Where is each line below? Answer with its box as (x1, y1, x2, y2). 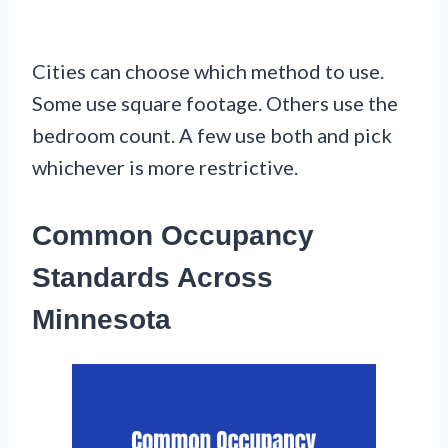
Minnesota (32, 304, 171, 336)
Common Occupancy (32, 220, 314, 252)
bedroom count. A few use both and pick (32, 123, 392, 148)
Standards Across (32, 262, 273, 294)
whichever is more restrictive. (32, 155, 298, 180)
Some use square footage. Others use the (32, 91, 398, 116)
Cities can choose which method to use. (32, 59, 384, 84)
